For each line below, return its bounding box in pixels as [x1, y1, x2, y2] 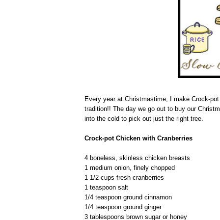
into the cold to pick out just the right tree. [84, 114, 203, 122]
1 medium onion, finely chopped [84, 164, 175, 171]
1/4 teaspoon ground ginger [84, 203, 162, 211]
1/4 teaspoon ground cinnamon [84, 193, 172, 201]
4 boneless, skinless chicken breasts [84, 154, 190, 162]
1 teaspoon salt [84, 183, 128, 191]
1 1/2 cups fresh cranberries [84, 173, 164, 181]
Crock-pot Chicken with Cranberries [84, 134, 192, 142]
